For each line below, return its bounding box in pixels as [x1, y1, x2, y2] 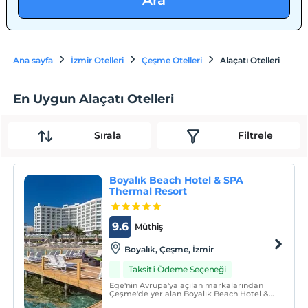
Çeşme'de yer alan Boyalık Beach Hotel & [109, 289, 269, 299]
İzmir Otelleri [71, 55, 124, 65]
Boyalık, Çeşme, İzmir [124, 244, 214, 255]
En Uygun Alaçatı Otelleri [13, 91, 175, 107]
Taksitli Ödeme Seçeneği [128, 264, 226, 275]
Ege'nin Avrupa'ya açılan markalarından [109, 280, 263, 291]
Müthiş [134, 221, 163, 232]
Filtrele [237, 129, 273, 142]
